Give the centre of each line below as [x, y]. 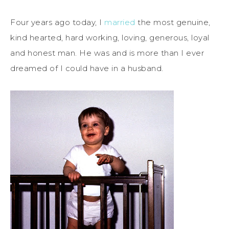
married [120, 22]
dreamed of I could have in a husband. [87, 68]
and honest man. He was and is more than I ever [107, 53]
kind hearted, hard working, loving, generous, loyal [110, 37]
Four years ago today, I [57, 22]
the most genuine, [173, 22]
